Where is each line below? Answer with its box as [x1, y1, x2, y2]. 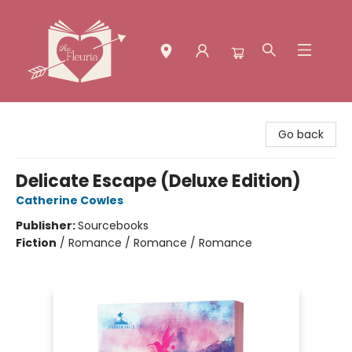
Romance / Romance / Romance [68, 235, 252, 251]
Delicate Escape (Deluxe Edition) [16, 169, 301, 193]
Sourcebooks [78, 218, 148, 233]
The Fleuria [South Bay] [12, 109, 139, 125]
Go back [278, 126, 324, 142]
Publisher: [16, 218, 78, 233]
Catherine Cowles [16, 192, 123, 208]
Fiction [16, 235, 57, 251]
